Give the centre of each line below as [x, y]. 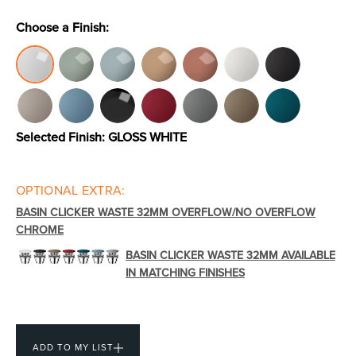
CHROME [40, 230]
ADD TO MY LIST [73, 348]
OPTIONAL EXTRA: [71, 190]
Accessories [265, 233]
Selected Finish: [62, 137]
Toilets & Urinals [91, 47]
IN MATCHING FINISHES [185, 273]
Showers [265, 47]
